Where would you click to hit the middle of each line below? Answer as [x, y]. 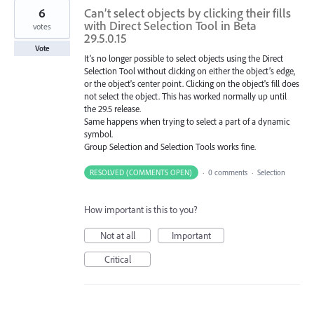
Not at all [117, 236]
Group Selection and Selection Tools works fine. [170, 146]
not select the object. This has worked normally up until [185, 96]
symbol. [98, 134]
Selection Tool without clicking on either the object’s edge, [190, 71]
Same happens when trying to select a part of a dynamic [187, 121]
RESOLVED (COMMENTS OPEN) [141, 173]
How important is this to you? [141, 210]
